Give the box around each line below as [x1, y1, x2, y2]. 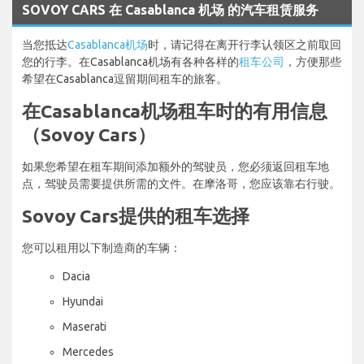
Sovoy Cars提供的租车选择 [22, 205, 249, 226]
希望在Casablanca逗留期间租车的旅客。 [22, 71, 227, 85]
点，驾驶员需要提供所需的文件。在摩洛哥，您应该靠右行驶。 [22, 176, 340, 190]
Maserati [63, 319, 106, 333]
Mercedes [63, 344, 114, 358]
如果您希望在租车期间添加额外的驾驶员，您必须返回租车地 [22, 159, 329, 173]
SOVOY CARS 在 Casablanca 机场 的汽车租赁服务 [22, 2, 318, 17]
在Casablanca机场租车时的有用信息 [22, 100, 327, 121]
